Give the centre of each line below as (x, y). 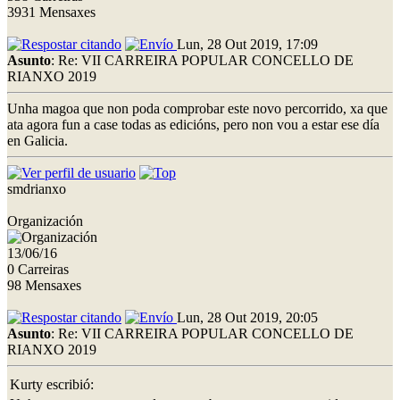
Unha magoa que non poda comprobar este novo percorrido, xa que (197, 108)
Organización (45, 221)
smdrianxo (37, 188)
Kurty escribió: (52, 384)
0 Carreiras (38, 269)
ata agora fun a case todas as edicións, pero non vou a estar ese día (193, 124)
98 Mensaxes (44, 285)
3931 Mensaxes (51, 12)
